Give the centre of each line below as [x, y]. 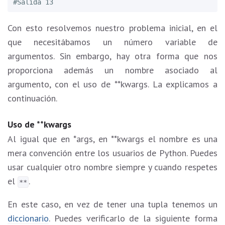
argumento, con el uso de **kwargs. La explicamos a [113, 84]
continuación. [32, 98]
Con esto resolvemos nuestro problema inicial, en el [113, 28]
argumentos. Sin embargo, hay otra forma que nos [113, 56]
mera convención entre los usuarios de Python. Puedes [113, 153]
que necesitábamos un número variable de [113, 42]
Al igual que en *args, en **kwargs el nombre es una [113, 139]
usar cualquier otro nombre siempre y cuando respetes [113, 167]
